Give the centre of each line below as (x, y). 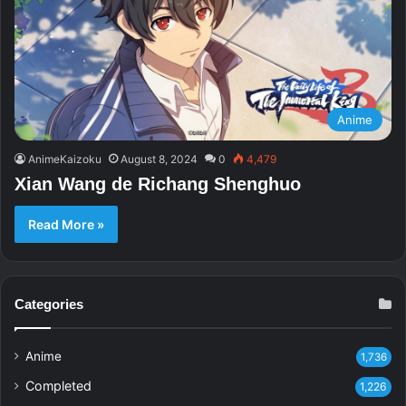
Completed (58, 385)
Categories (49, 304)
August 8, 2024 (159, 159)
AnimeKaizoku (65, 159)
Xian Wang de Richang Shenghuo (158, 184)
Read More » (66, 224)
